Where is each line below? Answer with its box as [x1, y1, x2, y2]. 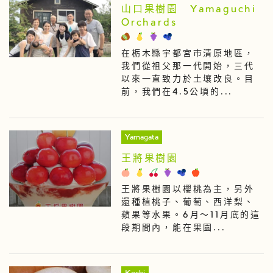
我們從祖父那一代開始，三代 [121, 62, 255, 71]
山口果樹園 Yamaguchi [121, 4, 257, 15]
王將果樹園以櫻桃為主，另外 [121, 185, 255, 194]
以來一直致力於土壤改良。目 [121, 75, 255, 84]
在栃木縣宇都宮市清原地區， [121, 49, 255, 58]
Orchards [121, 18, 178, 28]
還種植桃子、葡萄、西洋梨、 [121, 198, 255, 207]
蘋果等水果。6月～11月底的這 [121, 211, 261, 220]
